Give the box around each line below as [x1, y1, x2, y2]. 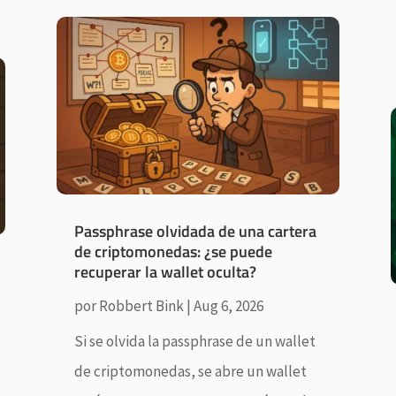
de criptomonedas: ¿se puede [73, 239, 272, 263]
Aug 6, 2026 [193, 295, 263, 316]
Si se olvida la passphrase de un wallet [73, 331, 316, 351]
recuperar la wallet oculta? [73, 259, 256, 284]
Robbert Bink [98, 295, 184, 316]
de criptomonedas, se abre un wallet [73, 361, 307, 381]
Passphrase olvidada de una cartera [73, 218, 316, 243]
